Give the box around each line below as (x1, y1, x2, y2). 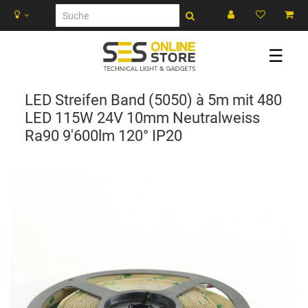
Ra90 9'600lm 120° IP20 (25, 126, 182, 145)
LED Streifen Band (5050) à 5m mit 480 (25, 91, 282, 109)
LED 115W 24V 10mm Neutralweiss (25, 109, 260, 127)
